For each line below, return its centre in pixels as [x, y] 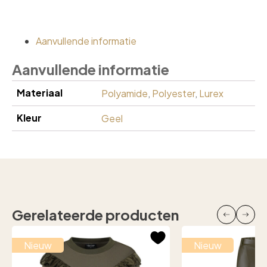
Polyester [173, 93]
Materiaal [40, 92]
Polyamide [125, 93]
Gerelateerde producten [95, 214]
